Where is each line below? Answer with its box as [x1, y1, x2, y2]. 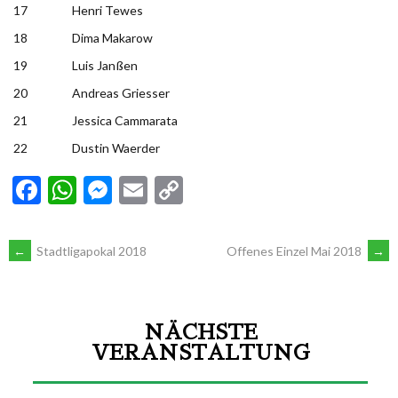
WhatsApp [76, 171, 208, 207]
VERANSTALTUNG [91, 342, 310, 363]
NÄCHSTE [143, 322, 258, 343]
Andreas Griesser [72, 84, 170, 100]
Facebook [41, 171, 158, 207]
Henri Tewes [72, 2, 143, 18]
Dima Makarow [72, 29, 153, 45]
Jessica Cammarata [72, 112, 178, 128]
